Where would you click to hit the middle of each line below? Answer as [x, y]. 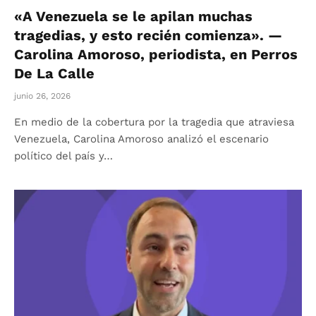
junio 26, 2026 [42, 96]
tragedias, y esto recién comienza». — [148, 35]
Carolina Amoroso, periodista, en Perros [156, 54]
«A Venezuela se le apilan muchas [133, 16]
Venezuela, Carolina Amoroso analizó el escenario [141, 139]
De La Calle [54, 73]
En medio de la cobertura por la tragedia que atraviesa [154, 122]
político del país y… [63, 156]
